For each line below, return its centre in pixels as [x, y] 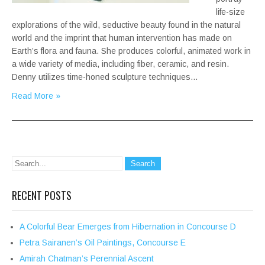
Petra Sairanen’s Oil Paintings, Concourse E [103, 243]
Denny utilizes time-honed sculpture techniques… [105, 77]
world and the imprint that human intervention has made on [122, 38]
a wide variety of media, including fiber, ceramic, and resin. [120, 64]
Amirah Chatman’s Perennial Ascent [87, 259]
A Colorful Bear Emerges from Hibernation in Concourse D [128, 227]
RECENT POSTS [42, 195]
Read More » [36, 96]
